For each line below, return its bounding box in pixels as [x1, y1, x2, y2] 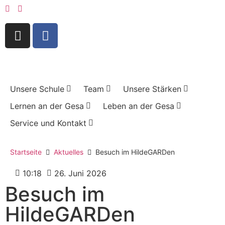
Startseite [10, 148, 42, 156]
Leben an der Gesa [103, 101, 174, 111]
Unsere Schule [10, 84, 64, 94]
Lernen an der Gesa [10, 101, 84, 111]
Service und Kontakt [10, 118, 86, 128]
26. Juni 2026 [54, 168, 106, 178]
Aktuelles [54, 148, 83, 156]
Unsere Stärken [123, 84, 181, 94]
